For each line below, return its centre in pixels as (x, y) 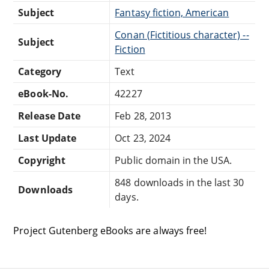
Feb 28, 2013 (143, 116)
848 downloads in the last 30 (180, 182)
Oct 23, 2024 (143, 138)
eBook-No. (43, 93)
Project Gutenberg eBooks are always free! (110, 230)
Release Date (49, 116)
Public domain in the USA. (174, 160)
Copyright (42, 160)
